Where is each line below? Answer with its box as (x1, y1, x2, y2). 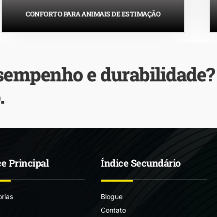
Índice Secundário (101, 156, 181, 169)
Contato (101, 205, 126, 214)
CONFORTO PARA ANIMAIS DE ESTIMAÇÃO (26, 9, 160, 18)
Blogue (101, 192, 123, 201)
